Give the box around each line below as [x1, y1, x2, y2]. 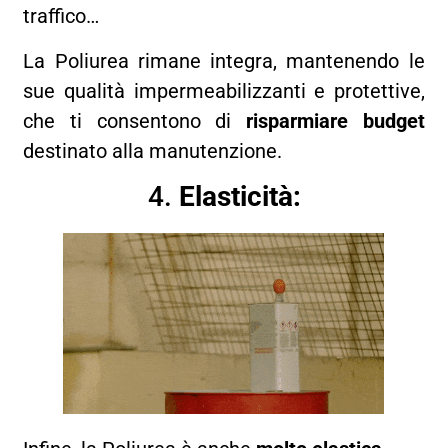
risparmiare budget [245, 108, 425, 133]
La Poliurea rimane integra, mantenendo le [23, 48, 425, 73]
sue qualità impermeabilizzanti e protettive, [23, 78, 425, 103]
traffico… [23, 4, 100, 29]
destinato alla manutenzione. [23, 138, 283, 163]
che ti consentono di [23, 108, 246, 133]
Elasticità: [178, 179, 301, 213]
